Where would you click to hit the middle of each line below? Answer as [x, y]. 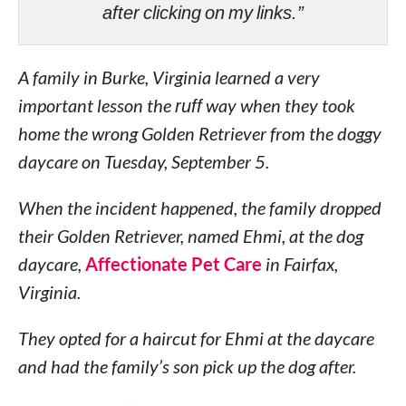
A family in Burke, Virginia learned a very [169, 77]
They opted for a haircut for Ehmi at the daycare [196, 338]
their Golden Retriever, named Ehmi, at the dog [190, 236]
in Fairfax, [300, 264]
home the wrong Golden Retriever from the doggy [199, 133]
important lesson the [96, 105]
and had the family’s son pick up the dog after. [187, 366]
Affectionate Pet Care [173, 264]
